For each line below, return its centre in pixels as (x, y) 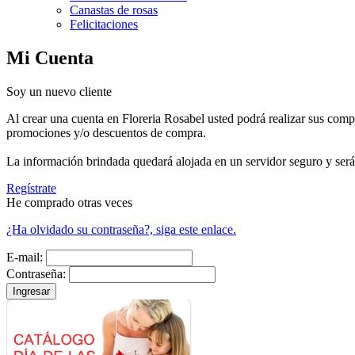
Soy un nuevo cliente (59, 91)
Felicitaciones (104, 24)
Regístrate (31, 188)
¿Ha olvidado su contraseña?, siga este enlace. (121, 229)
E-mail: (25, 257)
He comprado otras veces (69, 202)
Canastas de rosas (114, 10)
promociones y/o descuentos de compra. (106, 132)
